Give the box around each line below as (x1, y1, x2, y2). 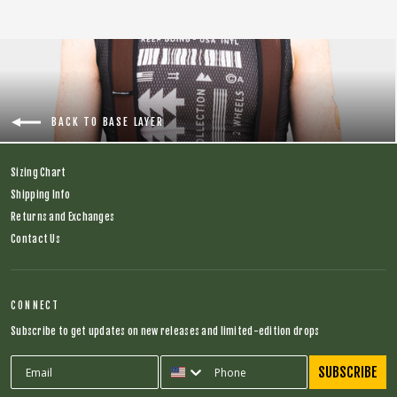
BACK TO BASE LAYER (51, 114, 164, 128)
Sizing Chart (11, 167, 66, 180)
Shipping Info (11, 189, 70, 202)
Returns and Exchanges (11, 211, 115, 224)
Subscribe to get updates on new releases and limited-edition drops (11, 325, 320, 339)
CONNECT (11, 300, 60, 313)
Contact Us (11, 233, 60, 246)
